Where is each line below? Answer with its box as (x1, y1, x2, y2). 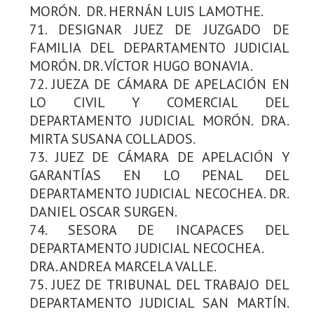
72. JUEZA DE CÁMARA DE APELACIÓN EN (29, 74, 289, 93)
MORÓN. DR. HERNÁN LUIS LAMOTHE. (29, 1, 264, 20)
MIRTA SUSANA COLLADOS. (29, 129, 196, 148)
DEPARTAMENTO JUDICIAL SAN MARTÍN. (29, 293, 289, 312)
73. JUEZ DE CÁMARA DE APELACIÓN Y (29, 147, 289, 166)
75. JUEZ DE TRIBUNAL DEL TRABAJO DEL (29, 275, 289, 294)
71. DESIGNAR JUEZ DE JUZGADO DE (29, 20, 289, 39)
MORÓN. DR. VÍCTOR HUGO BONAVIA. (29, 56, 253, 75)
